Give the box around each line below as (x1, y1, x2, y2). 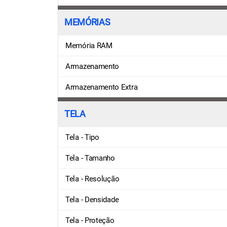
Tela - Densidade (65, 195, 119, 204)
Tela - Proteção (65, 215, 115, 225)
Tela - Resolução (65, 174, 120, 183)
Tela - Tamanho (65, 153, 115, 163)
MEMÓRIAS (64, 17, 110, 27)
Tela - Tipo (65, 132, 99, 142)
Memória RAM (65, 41, 112, 50)
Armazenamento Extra (65, 82, 138, 92)
